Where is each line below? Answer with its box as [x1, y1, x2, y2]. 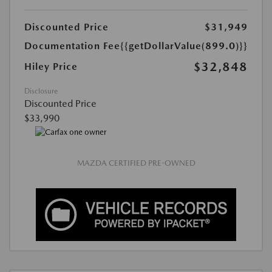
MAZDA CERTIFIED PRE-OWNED [76, 158, 195, 168]
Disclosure [24, 86, 58, 95]
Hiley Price [24, 60, 78, 72]
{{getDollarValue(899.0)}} [120, 39, 248, 52]
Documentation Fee [24, 39, 120, 52]
